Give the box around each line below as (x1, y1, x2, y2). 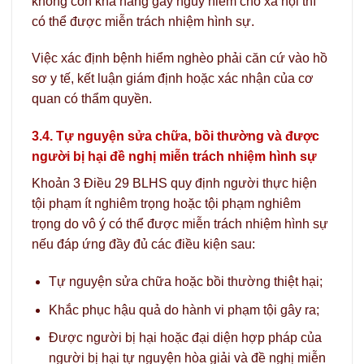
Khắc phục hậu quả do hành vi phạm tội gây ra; (48, 302, 319, 317)
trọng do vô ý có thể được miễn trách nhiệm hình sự (32, 217, 328, 232)
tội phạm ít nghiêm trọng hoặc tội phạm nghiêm (32, 197, 301, 211)
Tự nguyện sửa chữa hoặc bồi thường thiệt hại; (48, 275, 323, 288)
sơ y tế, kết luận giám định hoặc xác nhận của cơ (32, 71, 314, 86)
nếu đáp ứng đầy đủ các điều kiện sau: (32, 237, 255, 252)
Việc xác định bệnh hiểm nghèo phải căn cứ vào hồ (32, 51, 327, 66)
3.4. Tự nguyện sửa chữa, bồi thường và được (32, 129, 319, 144)
